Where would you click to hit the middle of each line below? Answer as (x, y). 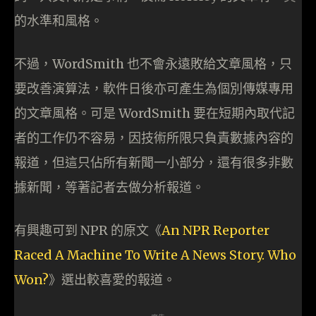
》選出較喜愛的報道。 (112, 280)
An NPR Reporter (215, 231)
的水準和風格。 (59, 21)
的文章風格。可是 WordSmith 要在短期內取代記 (154, 114)
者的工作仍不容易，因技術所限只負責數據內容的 (154, 138)
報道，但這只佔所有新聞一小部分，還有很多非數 (154, 163)
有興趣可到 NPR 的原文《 (88, 231)
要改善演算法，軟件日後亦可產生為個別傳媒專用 (154, 89)
